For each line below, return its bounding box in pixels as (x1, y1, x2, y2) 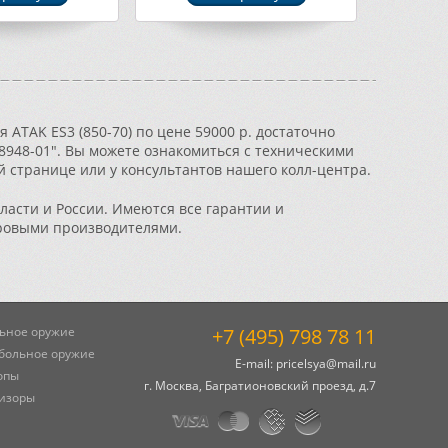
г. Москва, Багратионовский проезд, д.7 (144, 377, 376, 394)
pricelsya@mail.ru (276, 355, 376, 372)
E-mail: (235, 355, 276, 372)
